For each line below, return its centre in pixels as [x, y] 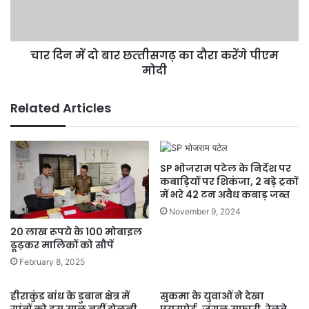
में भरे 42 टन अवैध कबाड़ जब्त [225, 195]
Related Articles [61, 108]
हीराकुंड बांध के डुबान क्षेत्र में [70, 296]
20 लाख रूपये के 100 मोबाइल [76, 232]
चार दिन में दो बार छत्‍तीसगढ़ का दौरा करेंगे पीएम [154, 56]
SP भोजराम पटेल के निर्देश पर [226, 169]
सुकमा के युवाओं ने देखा [212, 296]
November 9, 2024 [205, 212]
